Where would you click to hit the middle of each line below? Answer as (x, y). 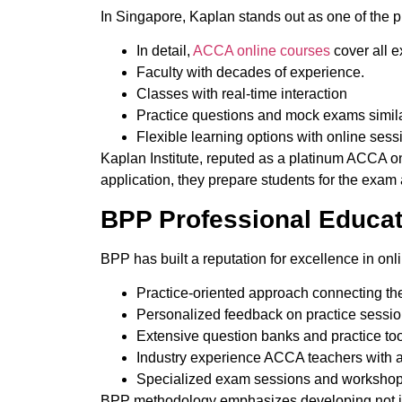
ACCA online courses (260, 51)
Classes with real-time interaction (244, 94)
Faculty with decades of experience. (250, 73)
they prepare (218, 180)
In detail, (163, 51)
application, (139, 180)
